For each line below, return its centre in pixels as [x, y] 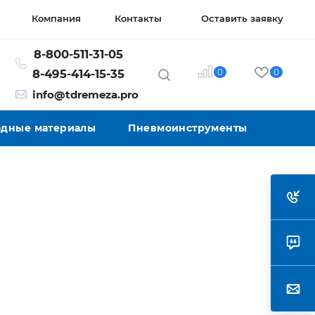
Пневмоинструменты [188, 128]
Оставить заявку [242, 18]
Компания [56, 18]
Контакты [138, 18]
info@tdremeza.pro [86, 95]
